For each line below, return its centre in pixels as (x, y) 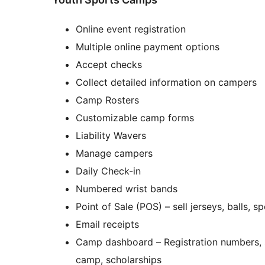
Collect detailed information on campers (166, 83)
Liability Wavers (111, 136)
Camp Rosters (107, 100)
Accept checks (109, 65)
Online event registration (131, 29)
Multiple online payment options (148, 47)
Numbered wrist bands (127, 189)
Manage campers (114, 153)
